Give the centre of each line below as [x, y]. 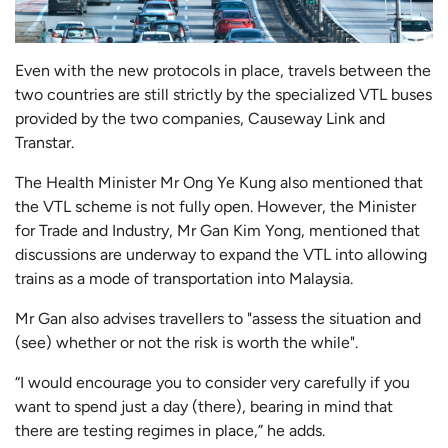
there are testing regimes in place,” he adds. [170, 430]
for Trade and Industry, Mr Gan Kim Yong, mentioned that [217, 230]
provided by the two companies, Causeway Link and [200, 118]
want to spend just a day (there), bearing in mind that [204, 406]
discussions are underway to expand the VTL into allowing [221, 254]
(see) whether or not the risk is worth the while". [186, 342]
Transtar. [44, 142]
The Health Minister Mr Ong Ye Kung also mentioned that [219, 182]
